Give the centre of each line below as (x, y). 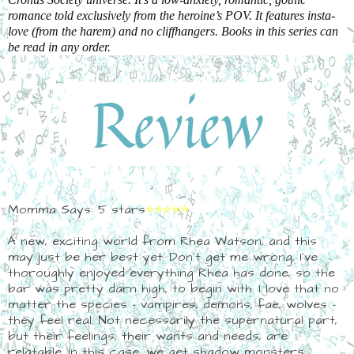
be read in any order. (59, 47)
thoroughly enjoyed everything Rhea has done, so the (171, 272)
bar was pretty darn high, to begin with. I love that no (173, 288)
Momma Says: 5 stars (77, 209)
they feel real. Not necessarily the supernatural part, (173, 320)
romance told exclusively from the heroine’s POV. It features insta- (171, 15)
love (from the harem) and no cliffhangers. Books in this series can (173, 31)
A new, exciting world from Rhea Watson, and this (162, 241)
